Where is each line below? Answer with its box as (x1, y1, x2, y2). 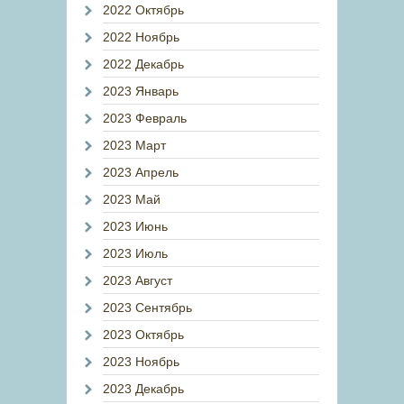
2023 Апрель (103, 165, 179, 179)
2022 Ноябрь (103, 30, 179, 44)
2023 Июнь (103, 219, 168, 234)
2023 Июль (103, 246, 168, 261)
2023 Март (103, 138, 166, 152)
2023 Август (103, 273, 172, 288)
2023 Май (103, 192, 161, 207)
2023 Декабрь (103, 381, 184, 396)
